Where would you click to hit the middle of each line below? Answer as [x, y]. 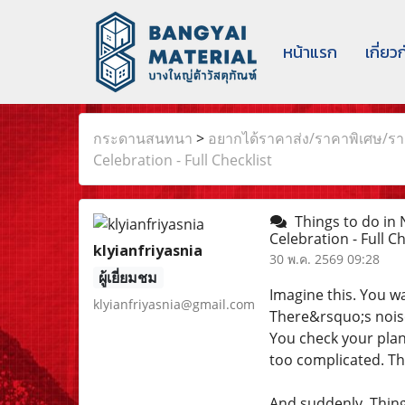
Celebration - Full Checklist [183, 160]
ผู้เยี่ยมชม [128, 278]
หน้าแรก [310, 52]
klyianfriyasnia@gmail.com [174, 304]
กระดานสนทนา [143, 138]
